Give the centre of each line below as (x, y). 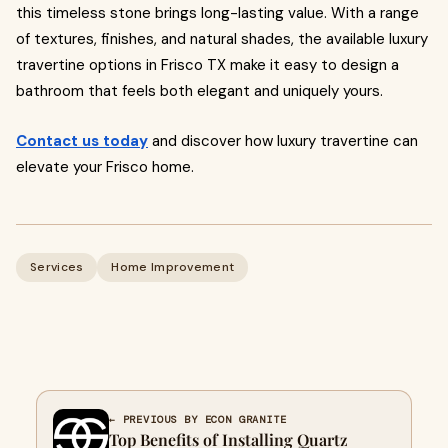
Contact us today (82, 140)
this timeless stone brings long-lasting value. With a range (217, 12)
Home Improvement (173, 266)
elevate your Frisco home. (105, 166)
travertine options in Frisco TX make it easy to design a (207, 64)
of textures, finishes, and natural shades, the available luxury (222, 38)
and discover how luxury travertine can (283, 140)
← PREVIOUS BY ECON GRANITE (198, 419)
